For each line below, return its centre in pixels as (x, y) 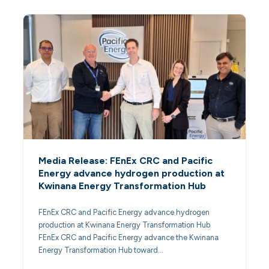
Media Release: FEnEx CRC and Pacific (126, 161)
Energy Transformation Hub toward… (101, 250)
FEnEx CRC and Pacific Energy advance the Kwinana (129, 237)
